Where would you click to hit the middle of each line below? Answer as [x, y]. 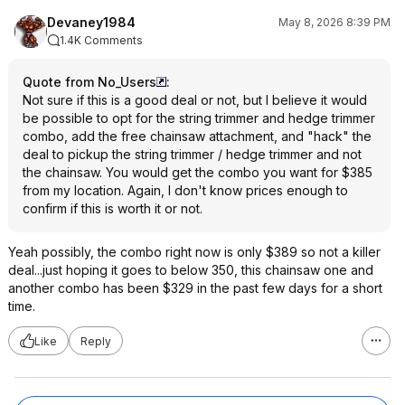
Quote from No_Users [89, 82]
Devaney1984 [91, 22]
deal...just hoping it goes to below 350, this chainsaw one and [191, 270]
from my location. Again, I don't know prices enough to [185, 190]
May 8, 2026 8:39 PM [334, 22]
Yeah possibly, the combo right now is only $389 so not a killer [194, 252]
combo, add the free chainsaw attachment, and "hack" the [197, 136]
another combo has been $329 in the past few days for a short [195, 288]
